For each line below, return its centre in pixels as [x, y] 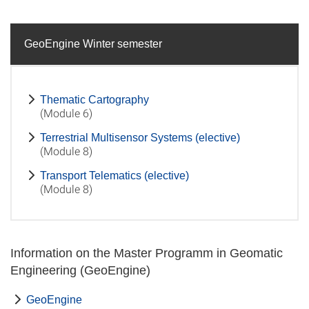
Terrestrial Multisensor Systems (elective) [140, 138]
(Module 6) [66, 113]
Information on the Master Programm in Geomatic [147, 253]
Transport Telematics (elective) [114, 176]
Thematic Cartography [94, 100]
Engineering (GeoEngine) [80, 270]
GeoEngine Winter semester [93, 44]
